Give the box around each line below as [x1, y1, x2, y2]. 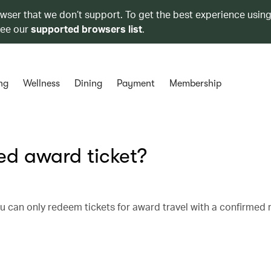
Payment [116, 78, 155, 89]
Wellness [22, 78, 60, 89]
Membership [169, 78, 221, 89]
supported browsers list [31, 22, 142, 35]
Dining [74, 78, 102, 89]
